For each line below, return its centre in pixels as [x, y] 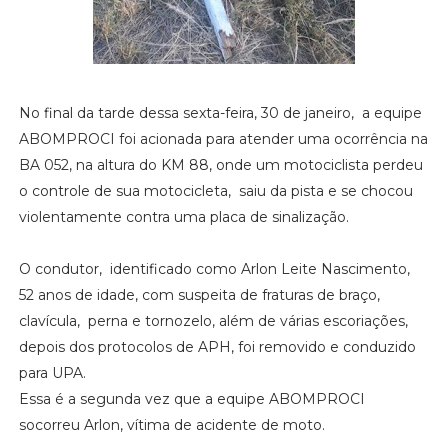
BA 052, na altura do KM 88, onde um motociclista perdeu [220, 164]
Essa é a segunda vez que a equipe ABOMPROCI [191, 398]
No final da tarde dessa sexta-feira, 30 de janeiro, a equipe [220, 112]
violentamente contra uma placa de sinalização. [185, 216]
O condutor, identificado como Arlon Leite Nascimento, [216, 268]
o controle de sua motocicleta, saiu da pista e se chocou [215, 190]
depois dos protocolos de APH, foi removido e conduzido [217, 346]
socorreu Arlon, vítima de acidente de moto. [171, 424]
